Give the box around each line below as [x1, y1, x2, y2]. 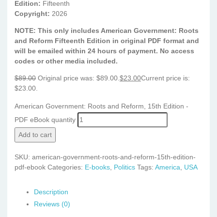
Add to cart [18, 131, 52, 139]
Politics [114, 163, 135, 171]
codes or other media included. [15, 57, 118, 65]
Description [34, 188, 68, 196]
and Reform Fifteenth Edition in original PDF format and [15, 37, 199, 45]
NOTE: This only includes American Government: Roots [15, 27, 199, 34]
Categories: [47, 163, 85, 171]
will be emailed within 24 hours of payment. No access [15, 47, 194, 55]
